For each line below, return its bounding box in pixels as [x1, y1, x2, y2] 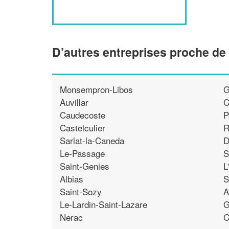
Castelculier [60, 121, 105, 134]
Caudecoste [60, 108, 105, 121]
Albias [60, 172, 83, 185]
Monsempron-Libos [60, 82, 133, 96]
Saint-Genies [60, 159, 109, 172]
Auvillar [60, 95, 88, 108]
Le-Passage [60, 146, 105, 159]
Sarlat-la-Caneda [60, 133, 124, 147]
